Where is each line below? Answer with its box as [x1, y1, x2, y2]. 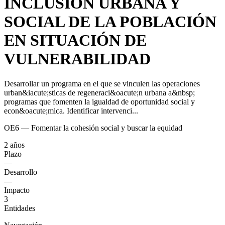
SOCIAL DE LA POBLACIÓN [4, 13, 216, 31]
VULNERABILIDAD [4, 50, 151, 68]
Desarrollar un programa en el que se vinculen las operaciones [4, 79, 200, 88]
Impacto [4, 185, 30, 194]
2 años [4, 140, 25, 149]
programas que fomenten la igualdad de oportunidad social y [4, 97, 195, 106]
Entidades [4, 203, 35, 212]
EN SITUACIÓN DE [4, 31, 147, 50]
